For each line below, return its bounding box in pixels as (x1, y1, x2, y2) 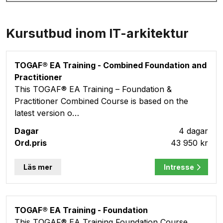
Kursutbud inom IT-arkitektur (6, 26, 189, 41)
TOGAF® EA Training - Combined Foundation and (14, 60, 207, 70)
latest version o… (14, 108, 79, 118)
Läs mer (23, 163, 52, 171)
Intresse (164, 163, 194, 171)
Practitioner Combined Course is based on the (14, 96, 188, 106)
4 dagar (179, 126, 208, 136)
